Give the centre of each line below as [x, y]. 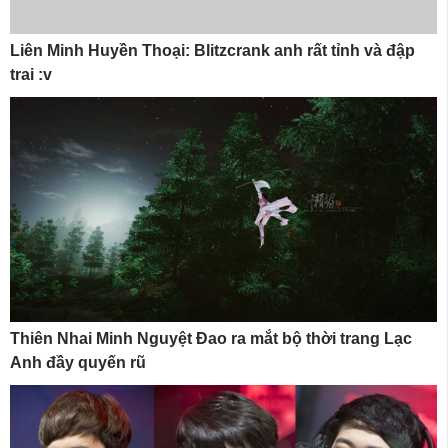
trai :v [31, 74]
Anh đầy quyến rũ [78, 363]
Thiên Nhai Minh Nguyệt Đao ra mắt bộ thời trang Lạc [211, 339]
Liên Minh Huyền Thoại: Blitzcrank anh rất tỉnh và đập [212, 50]
